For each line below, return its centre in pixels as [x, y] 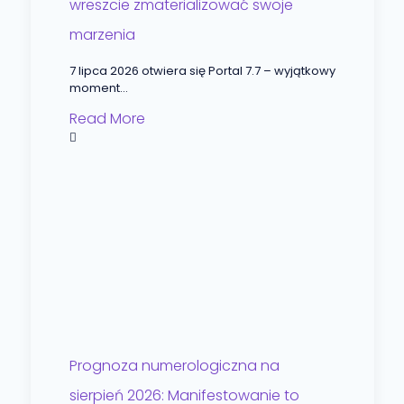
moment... [98, 87]
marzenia [102, 34]
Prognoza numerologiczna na [174, 365]
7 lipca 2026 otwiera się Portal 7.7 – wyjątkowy [202, 70]
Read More [107, 118]
